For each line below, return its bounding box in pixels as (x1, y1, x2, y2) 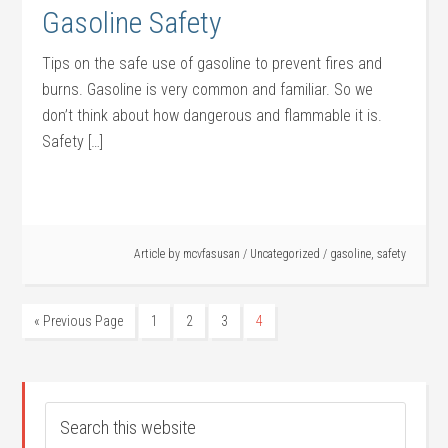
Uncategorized (249, 247, 320, 261)
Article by (133, 247, 183, 261)
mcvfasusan (182, 247, 240, 261)
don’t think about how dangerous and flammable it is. (42, 106, 383, 125)
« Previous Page (34, 313, 124, 329)
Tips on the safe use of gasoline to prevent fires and (42, 54, 383, 73)
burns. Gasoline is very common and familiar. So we (42, 80, 374, 99)
